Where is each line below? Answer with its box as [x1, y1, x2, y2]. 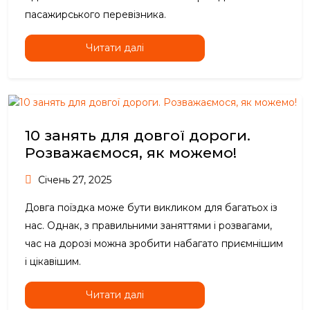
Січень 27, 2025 [35, 174, 111, 187]
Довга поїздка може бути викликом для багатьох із [25, 201, 277, 215]
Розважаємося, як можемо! [25, 144, 237, 162]
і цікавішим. [25, 255, 81, 268]
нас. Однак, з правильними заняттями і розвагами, [25, 219, 272, 232]
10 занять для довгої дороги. [25, 127, 250, 145]
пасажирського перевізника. [25, 8, 166, 21]
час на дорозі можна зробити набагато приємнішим [25, 237, 283, 250]
